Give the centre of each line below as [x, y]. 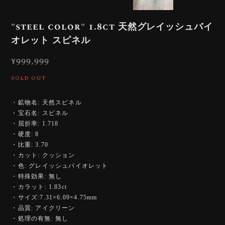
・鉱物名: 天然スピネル [46, 102]
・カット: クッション [43, 155]
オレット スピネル [51, 40]
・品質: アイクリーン [43, 208]
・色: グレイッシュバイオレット [60, 165]
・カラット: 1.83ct [39, 187]
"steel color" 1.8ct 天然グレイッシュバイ [112, 27]
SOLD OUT [29, 78]
